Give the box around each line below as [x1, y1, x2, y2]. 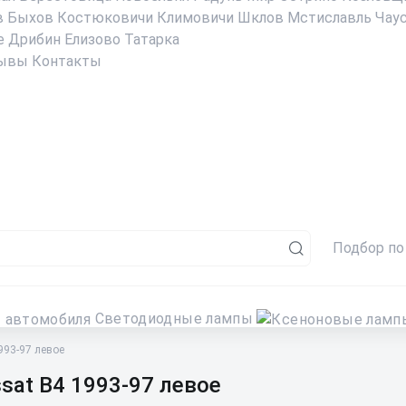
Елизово [64, 31, 121, 48]
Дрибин [8, 31, 61, 48]
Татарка [124, 31, 179, 48]
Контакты [32, 53, 101, 70]
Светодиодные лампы [94, 310, 254, 327]
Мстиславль [287, 9, 372, 26]
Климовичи [157, 9, 234, 26]
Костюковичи [57, 9, 153, 26]
